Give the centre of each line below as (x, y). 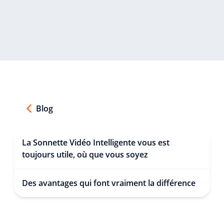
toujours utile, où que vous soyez (85, 154)
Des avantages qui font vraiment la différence (109, 183)
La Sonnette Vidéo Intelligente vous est (96, 142)
